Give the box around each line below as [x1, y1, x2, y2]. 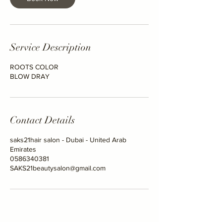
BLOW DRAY [10, 72, 50, 80]
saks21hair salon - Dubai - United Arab [10, 135, 126, 144]
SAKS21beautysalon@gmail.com [10, 164, 106, 172]
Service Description [10, 41, 91, 54]
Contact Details [10, 113, 75, 126]
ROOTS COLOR [10, 62, 58, 71]
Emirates [10, 145, 36, 153]
